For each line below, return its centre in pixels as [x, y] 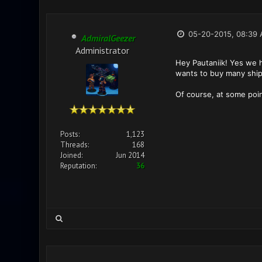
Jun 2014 [130, 155]
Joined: [71, 155]
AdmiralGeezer [108, 38]
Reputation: [78, 166]
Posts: [70, 134]
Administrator [102, 49]
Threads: [74, 145]
